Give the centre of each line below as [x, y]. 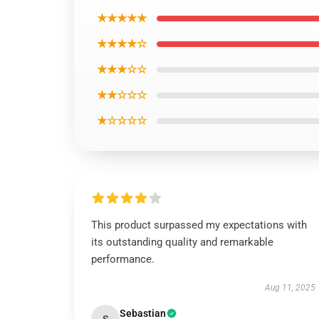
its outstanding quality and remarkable [182, 242]
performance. [123, 259]
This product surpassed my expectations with [199, 225]
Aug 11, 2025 [290, 288]
